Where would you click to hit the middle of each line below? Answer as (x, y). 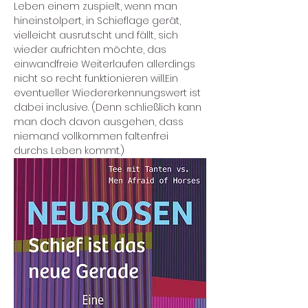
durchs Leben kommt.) (69, 151)
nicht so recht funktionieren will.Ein (97, 78)
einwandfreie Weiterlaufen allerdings (106, 64)
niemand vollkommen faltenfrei (92, 136)
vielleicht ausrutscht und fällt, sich (97, 35)
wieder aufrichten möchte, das (91, 49)
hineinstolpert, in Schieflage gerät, (99, 21)
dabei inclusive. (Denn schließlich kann (109, 107)
